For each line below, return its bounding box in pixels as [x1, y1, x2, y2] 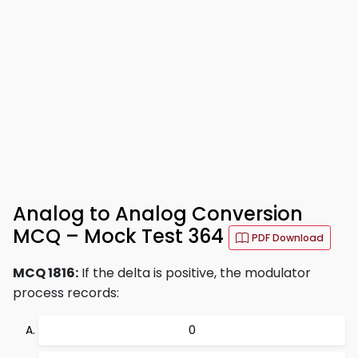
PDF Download [252, 231, 324, 245]
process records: [13, 284, 119, 302]
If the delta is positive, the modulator [78, 264, 311, 282]
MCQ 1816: [13, 264, 78, 282]
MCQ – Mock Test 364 [13, 223, 229, 250]
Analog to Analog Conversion [13, 201, 303, 227]
